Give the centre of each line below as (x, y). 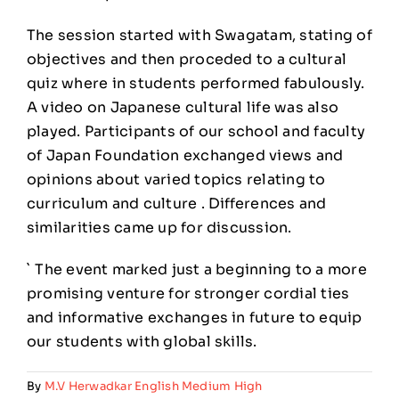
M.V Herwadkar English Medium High (153, 386)
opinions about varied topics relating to (176, 179)
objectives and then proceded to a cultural (187, 59)
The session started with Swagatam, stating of (199, 35)
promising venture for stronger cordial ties (188, 293)
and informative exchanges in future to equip (195, 317)
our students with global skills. (142, 341)
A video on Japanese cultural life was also (183, 107)
